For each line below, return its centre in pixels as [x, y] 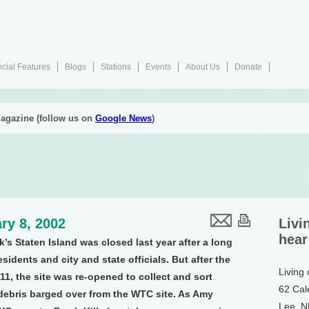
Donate [248, 67]
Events [158, 67]
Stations [116, 67]
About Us [203, 67]
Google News [123, 118]
